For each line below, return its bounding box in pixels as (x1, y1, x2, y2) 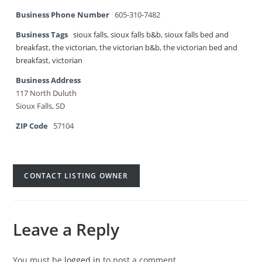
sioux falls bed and (164, 30, 229, 40)
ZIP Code (16, 121, 49, 131)
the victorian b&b (99, 43, 160, 53)
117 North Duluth (16, 88, 77, 98)
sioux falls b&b (111, 30, 161, 40)
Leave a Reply (13, 218, 120, 240)
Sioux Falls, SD (16, 101, 65, 111)
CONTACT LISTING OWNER (24, 171, 129, 181)
